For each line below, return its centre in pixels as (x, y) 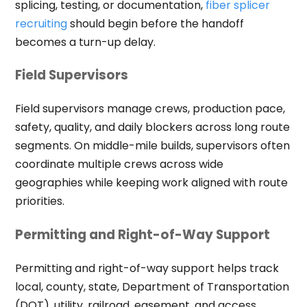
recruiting (41, 23)
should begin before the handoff (155, 23)
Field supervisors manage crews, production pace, (150, 109)
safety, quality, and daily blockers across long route (152, 127)
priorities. (39, 201)
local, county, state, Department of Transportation (152, 286)
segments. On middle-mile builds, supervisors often (152, 146)
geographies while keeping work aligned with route (151, 183)
